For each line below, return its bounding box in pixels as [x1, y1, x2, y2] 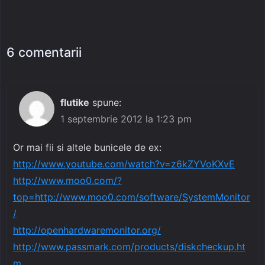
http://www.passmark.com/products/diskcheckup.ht [13, 240, 245, 253]
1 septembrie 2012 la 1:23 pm [60, 112, 192, 125]
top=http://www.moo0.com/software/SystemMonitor [13, 190, 250, 203]
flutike [60, 96, 89, 108]
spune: [92, 96, 121, 108]
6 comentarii [7, 44, 82, 60]
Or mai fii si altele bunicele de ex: [13, 141, 161, 153]
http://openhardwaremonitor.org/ [13, 224, 161, 236]
